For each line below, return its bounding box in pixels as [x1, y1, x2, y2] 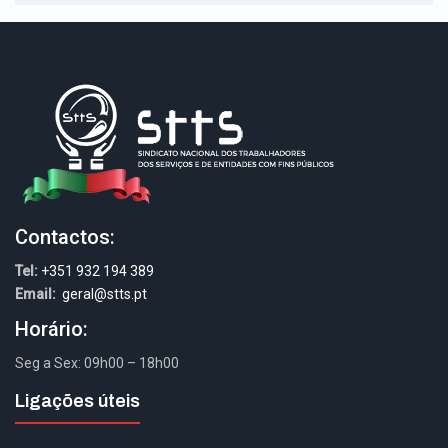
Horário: [15, 316, 88, 341]
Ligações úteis [15, 391, 140, 412]
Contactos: [15, 224, 115, 249]
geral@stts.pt [62, 285, 147, 302]
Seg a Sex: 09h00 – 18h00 [15, 354, 179, 371]
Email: [15, 285, 62, 302]
